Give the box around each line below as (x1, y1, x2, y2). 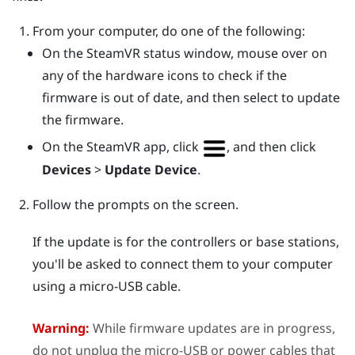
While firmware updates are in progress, (89, 319, 335, 338)
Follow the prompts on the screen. (32, 195, 239, 213)
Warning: (32, 319, 90, 338)
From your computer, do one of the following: (32, 21, 305, 40)
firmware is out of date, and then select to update (42, 88, 341, 106)
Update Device (105, 160, 198, 178)
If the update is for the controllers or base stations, (32, 232, 339, 250)
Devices (42, 160, 92, 178)
